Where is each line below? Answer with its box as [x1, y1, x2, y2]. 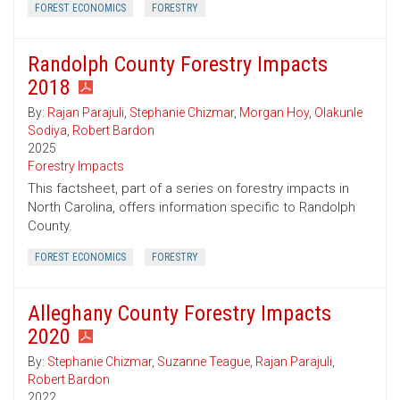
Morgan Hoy [239, 105, 309, 121]
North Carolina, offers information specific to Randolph [28, 199, 355, 216]
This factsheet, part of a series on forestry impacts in [28, 180, 349, 197]
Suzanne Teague [157, 354, 250, 370]
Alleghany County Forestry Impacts [28, 301, 331, 327]
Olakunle [314, 105, 362, 121]
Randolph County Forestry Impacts [28, 52, 328, 78]
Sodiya [28, 123, 67, 138]
